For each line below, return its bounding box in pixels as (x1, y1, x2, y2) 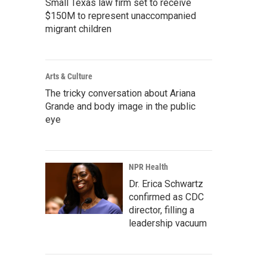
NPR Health (129, 162, 168, 172)
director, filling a (129, 204, 194, 216)
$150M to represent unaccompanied (45, 10, 196, 21)
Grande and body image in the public (45, 101, 195, 112)
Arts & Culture (45, 72, 92, 81)
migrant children (45, 23, 111, 35)
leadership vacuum (129, 218, 207, 229)
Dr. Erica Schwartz (129, 178, 203, 190)
